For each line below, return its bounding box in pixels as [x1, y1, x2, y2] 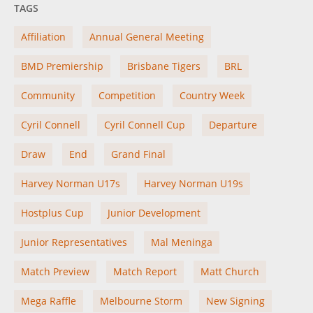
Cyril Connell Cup [104, 118, 185, 131]
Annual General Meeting [89, 30, 204, 43]
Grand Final [111, 147, 166, 161]
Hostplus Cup [21, 206, 84, 219]
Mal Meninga [151, 235, 212, 249]
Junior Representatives [21, 235, 127, 249]
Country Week [180, 89, 245, 102]
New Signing [206, 294, 265, 307]
